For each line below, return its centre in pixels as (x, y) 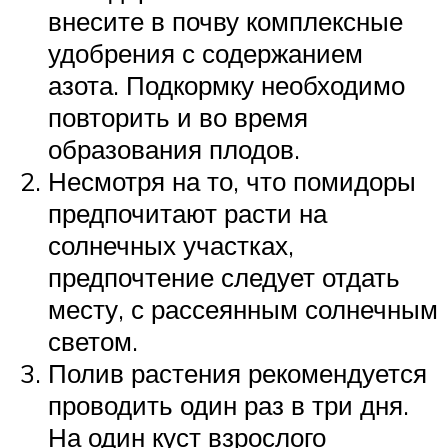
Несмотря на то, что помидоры (232, 181)
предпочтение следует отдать (224, 277)
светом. (93, 341)
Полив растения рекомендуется (237, 373)
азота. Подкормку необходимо (226, 85)
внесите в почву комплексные (225, 21)
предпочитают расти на (187, 213)
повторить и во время (178, 117)
